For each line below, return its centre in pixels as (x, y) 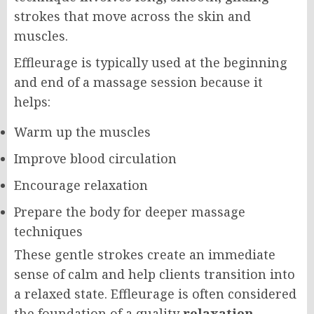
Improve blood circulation (95, 158)
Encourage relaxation (81, 185)
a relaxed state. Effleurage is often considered (155, 293)
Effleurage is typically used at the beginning (151, 62)
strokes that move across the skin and (132, 16)
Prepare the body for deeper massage (130, 211)
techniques (48, 231)
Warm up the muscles (82, 131)
